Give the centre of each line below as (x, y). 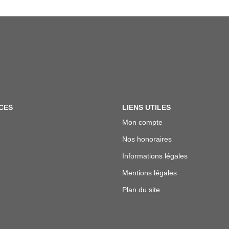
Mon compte (142, 122)
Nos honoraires (147, 139)
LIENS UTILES (146, 107)
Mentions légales (150, 173)
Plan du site (141, 190)
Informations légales (155, 156)
